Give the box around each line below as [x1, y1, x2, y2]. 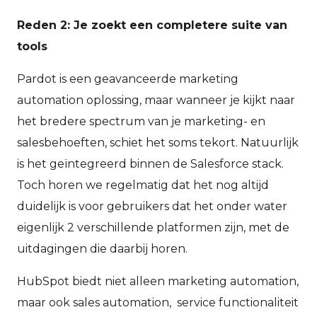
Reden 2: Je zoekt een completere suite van [17, 18, 287, 33]
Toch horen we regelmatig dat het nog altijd [17, 178, 269, 192]
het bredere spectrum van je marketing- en [17, 115, 265, 129]
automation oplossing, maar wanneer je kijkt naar [17, 93, 295, 108]
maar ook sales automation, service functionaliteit [17, 296, 299, 310]
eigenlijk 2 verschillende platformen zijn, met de [17, 221, 289, 235]
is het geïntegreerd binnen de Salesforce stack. [17, 157, 284, 171]
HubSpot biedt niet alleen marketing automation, [17, 275, 299, 289]
